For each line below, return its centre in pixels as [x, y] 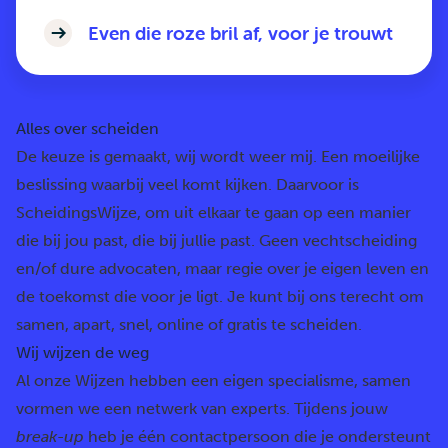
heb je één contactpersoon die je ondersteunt [257, 436]
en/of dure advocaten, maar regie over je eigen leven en [222, 268]
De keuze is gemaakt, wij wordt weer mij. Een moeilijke [218, 156]
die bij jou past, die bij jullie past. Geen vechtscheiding [216, 240]
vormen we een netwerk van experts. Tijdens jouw [202, 408]
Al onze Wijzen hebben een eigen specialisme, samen [213, 380]
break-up [50, 436]
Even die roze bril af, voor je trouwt [240, 33]
